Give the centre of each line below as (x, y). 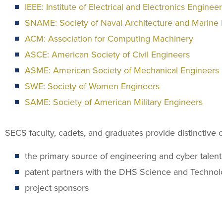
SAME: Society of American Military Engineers (114, 102)
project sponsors (57, 187)
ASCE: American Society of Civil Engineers (107, 55)
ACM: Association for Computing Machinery (109, 39)
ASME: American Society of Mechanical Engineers (122, 70)
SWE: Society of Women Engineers (92, 86)
